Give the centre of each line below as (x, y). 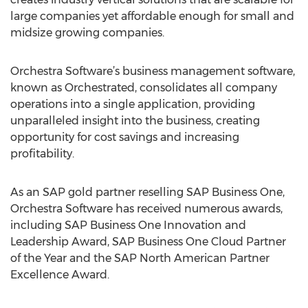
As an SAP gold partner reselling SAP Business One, (147, 192)
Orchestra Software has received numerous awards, (146, 209)
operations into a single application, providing (133, 104)
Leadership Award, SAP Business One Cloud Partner (148, 242)
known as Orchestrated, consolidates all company (144, 88)
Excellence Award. (60, 275)
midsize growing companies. (87, 33)
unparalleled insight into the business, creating (135, 121)
